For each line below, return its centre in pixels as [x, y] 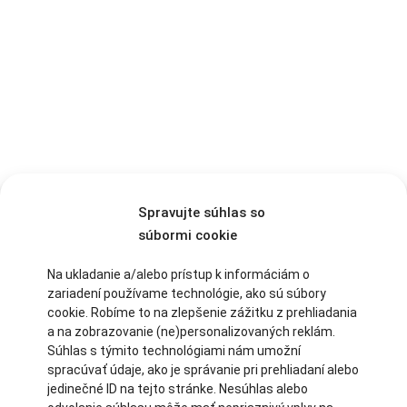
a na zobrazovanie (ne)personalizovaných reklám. [191, 332]
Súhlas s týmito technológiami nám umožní [174, 351]
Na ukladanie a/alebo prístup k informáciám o [179, 274]
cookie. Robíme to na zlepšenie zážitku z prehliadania [202, 313]
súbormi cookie [188, 235]
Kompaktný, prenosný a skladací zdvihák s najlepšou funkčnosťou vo [190, 220]
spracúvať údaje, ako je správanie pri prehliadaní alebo [203, 370]
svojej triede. [46, 239]
